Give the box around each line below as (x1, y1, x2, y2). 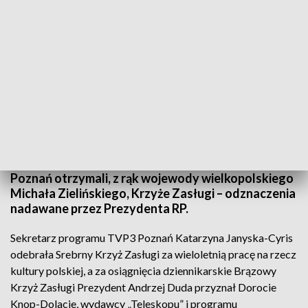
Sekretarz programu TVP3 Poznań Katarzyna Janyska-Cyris (10, 231, 293, 244)
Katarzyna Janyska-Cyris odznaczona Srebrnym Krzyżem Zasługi (10, 134, 247, 144)
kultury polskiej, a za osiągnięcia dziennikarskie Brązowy (10, 264, 276, 277)
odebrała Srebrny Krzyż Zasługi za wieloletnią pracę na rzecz (10, 247, 296, 261)
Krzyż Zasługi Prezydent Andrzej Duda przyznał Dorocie (10, 280, 276, 294)
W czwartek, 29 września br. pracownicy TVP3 (10, 155, 265, 170)
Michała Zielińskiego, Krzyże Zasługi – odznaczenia (10, 186, 296, 201)
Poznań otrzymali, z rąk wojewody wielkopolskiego (10, 170, 294, 186)
